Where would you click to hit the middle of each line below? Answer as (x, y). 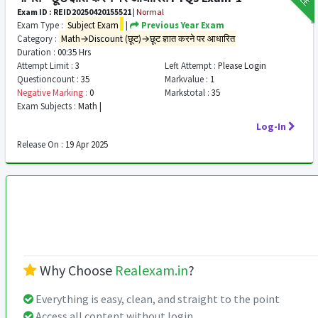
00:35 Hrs (73, 52)
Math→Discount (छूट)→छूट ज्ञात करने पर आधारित (148, 38)
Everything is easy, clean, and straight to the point (157, 299)
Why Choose (76, 270)
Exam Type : (40, 25)
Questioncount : (48, 79)
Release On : (40, 144)
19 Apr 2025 (86, 144)
